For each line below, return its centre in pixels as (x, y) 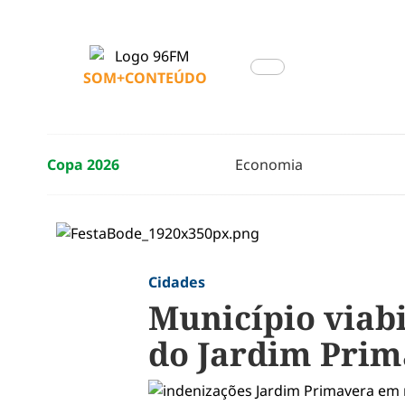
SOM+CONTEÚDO (145, 78)
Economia (268, 165)
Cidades (176, 282)
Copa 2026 (83, 165)
